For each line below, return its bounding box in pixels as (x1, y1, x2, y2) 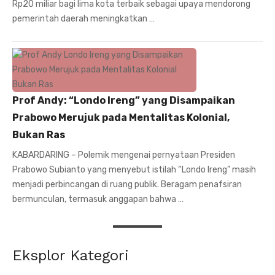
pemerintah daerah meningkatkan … (12, 14, 155, 25)
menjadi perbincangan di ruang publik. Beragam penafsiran (12, 179, 242, 190)
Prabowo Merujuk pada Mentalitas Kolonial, (12, 112, 230, 124)
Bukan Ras (12, 129, 65, 141)
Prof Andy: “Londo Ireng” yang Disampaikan (12, 95, 235, 107)
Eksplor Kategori (12, 247, 129, 265)
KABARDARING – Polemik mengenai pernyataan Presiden (12, 150, 235, 161)
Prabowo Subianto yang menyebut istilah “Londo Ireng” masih (12, 165, 256, 176)
